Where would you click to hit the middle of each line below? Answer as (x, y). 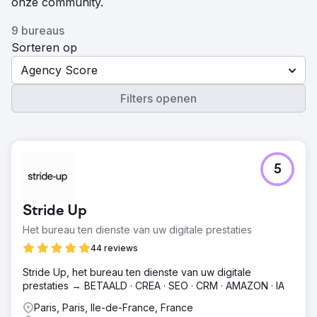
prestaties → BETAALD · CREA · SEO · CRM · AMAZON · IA (154, 286)
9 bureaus (38, 30)
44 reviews (114, 248)
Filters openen (158, 98)
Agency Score (59, 70)
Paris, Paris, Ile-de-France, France (114, 307)
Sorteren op (44, 47)
